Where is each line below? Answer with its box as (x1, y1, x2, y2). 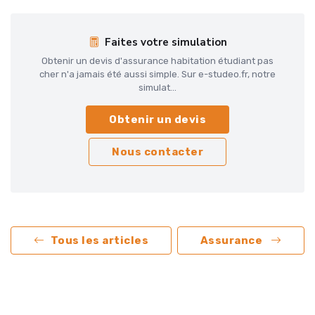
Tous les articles (50, 234, 148, 247)
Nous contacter (112, 146, 203, 159)
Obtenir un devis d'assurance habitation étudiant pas (41, 56, 274, 67)
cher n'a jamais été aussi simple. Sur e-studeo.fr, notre (39, 69, 276, 80)
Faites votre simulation (104, 35, 227, 50)
